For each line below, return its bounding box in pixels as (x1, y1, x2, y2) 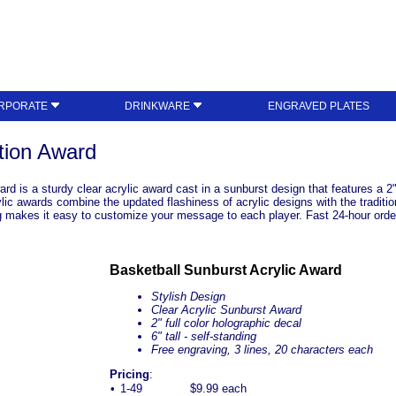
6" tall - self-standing (151, 330, 256, 344)
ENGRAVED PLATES (268, 100, 370, 112)
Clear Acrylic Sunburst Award (151, 303, 301, 317)
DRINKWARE (125, 100, 194, 112)
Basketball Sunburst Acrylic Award (110, 262, 342, 278)
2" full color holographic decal (151, 316, 301, 331)
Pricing (110, 368, 149, 382)
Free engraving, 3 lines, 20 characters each (151, 343, 373, 357)
